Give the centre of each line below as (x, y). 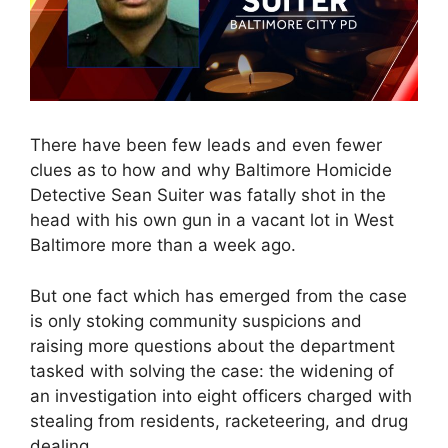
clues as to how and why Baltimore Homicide (211, 170)
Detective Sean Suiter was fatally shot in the (208, 195)
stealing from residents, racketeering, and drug (219, 420)
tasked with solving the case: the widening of (212, 370)
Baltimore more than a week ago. (163, 245)
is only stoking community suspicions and (196, 320)
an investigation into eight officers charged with (221, 395)
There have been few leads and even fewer (206, 145)
